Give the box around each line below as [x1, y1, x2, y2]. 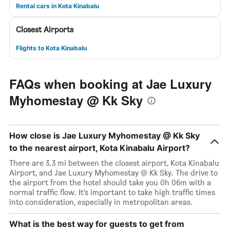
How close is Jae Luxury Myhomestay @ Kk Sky [9, 130, 200, 141]
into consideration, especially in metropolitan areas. [9, 197, 193, 207]
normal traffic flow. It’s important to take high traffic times [9, 187, 215, 197]
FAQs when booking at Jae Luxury [9, 75, 212, 92]
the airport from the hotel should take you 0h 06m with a [9, 178, 211, 187]
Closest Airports [16, 25, 73, 34]
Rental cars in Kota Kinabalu [16, 2, 99, 10]
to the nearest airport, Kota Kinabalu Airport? [9, 143, 190, 153]
